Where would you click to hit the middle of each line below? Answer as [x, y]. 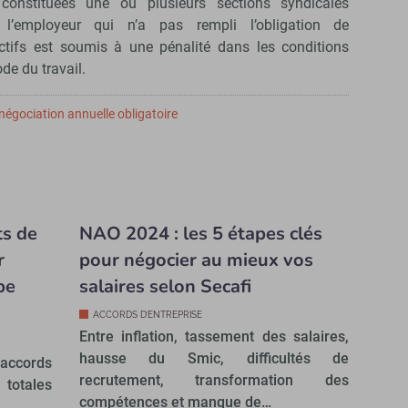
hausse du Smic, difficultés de [214, 359]
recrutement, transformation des [214, 381]
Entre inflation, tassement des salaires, [214, 337]
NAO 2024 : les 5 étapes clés [200, 234]
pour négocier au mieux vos [196, 260]
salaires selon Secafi [165, 287]
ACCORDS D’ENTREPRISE [147, 315]
